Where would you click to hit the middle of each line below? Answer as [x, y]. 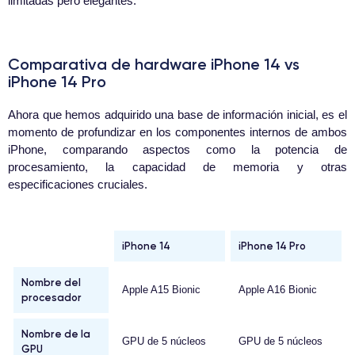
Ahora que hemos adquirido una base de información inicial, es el [177, 115]
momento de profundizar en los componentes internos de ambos [177, 132]
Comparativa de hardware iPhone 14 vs [154, 65]
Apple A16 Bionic [278, 290]
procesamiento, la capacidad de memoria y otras [177, 167]
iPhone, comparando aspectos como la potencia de [177, 150]
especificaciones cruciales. [78, 185]
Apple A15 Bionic [161, 290]
